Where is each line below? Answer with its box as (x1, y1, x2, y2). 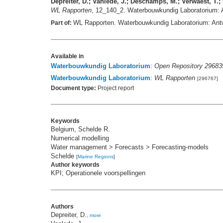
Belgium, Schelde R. (51, 125, 110, 133)
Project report (96, 85, 134, 92)
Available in (51, 53, 84, 60)
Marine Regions (78, 154, 113, 160)
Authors (51, 203, 74, 211)
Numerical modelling (51, 134, 109, 142)
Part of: (51, 19, 73, 27)
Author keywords (51, 161, 100, 169)
